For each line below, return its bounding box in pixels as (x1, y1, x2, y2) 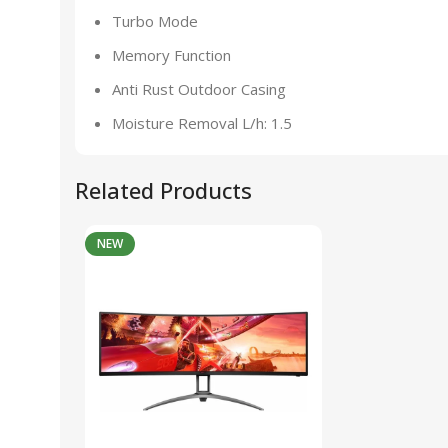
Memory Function (112, 45, 231, 65)
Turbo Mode (112, 11, 198, 31)
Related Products (75, 175, 252, 205)
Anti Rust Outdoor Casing (112, 79, 286, 99)
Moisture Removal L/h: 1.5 (112, 113, 292, 133)
